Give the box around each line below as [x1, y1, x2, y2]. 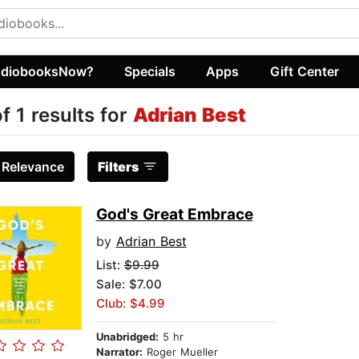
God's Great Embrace [95, 205, 253, 224]
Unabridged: [95, 330, 159, 344]
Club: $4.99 [95, 296, 165, 312]
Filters [97, 159, 139, 175]
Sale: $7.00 [95, 276, 162, 292]
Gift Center [269, 63, 339, 79]
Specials [124, 63, 176, 79]
